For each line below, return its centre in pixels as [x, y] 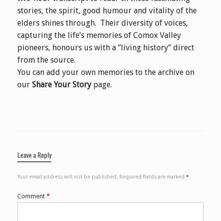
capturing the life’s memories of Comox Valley [99, 35]
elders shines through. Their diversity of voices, [103, 23]
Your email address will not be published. [68, 176]
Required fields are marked [153, 176]
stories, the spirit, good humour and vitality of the [107, 10]
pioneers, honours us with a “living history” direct [106, 47]
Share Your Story [62, 84]
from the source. [46, 60]
